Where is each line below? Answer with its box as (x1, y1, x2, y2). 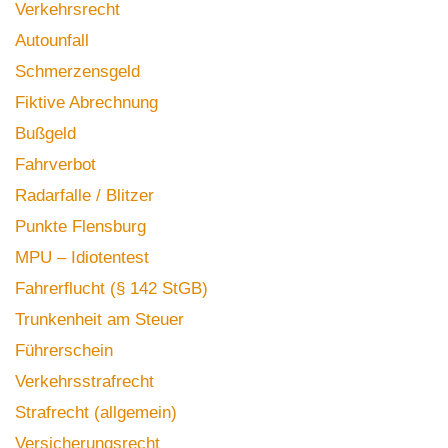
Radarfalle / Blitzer (15, 186, 154, 205)
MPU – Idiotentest (15, 248, 149, 267)
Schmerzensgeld (15, 62, 140, 81)
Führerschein (15, 341, 113, 360)
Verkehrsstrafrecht (15, 372, 154, 391)
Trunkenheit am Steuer (15, 310, 184, 329)
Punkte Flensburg (15, 217, 146, 236)
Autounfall (15, 31, 89, 50)
